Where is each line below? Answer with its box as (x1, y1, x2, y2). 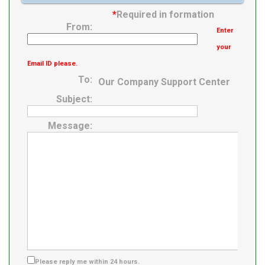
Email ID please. (27, 60, 77, 68)
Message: (48, 120, 92, 132)
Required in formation (117, 9, 214, 21)
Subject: (56, 93, 92, 105)
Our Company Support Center (98, 76, 230, 88)
